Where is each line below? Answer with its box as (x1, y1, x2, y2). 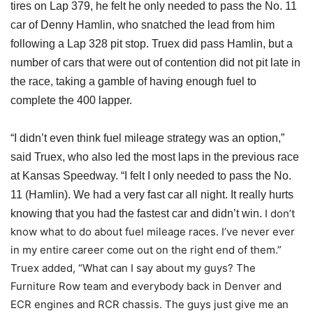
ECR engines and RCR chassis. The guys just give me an (10, 297, 289, 311)
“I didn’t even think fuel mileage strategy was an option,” (10, 131, 284, 144)
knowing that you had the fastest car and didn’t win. (10, 207, 262, 219)
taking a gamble (56, 75, 138, 87)
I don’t (262, 206, 295, 220)
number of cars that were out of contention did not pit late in (10, 56, 300, 68)
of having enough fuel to (138, 75, 256, 87)
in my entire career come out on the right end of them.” (10, 242, 282, 256)
